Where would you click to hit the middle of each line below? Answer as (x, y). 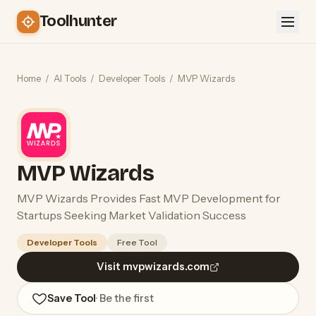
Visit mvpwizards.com (153, 267)
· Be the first (125, 298)
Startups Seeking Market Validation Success (132, 215)
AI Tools (70, 78)
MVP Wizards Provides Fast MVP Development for (149, 198)
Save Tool (72, 298)
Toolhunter (78, 21)
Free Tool (137, 242)
